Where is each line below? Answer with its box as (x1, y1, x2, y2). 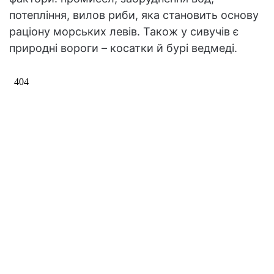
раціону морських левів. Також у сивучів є (9, 25, 239, 39)
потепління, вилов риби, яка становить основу (9, 9, 259, 22)
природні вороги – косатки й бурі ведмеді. (9, 42, 237, 55)
